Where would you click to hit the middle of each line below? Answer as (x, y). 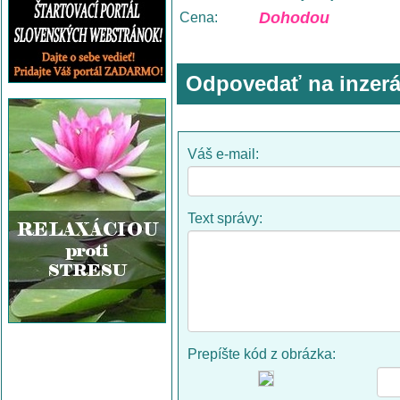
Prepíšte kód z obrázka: (263, 354)
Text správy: (227, 218)
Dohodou (294, 18)
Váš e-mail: (225, 154)
